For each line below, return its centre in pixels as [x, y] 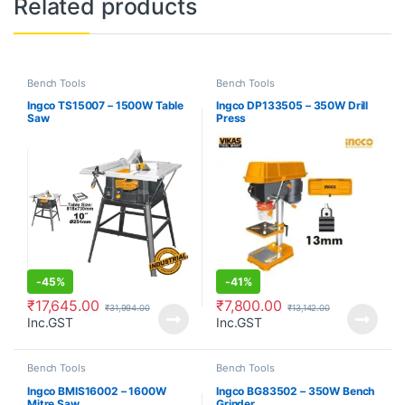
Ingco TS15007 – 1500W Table [105, 106]
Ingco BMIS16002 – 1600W [96, 391]
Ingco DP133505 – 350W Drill [292, 106]
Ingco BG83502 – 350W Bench [295, 391]
